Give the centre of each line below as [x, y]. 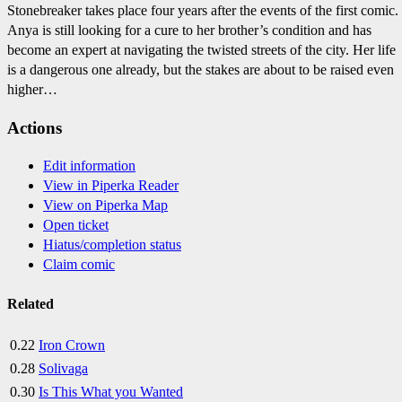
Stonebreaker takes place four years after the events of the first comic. [203, 10]
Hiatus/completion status [112, 245]
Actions [35, 127]
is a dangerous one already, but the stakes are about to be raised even [201, 69]
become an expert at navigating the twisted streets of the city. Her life [201, 49]
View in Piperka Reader [111, 186]
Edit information [89, 166]
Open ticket [76, 225]
